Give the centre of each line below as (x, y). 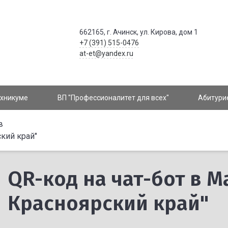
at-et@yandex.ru (106, 53)
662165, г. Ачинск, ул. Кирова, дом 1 (138, 32)
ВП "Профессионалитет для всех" (113, 98)
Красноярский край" (108, 204)
